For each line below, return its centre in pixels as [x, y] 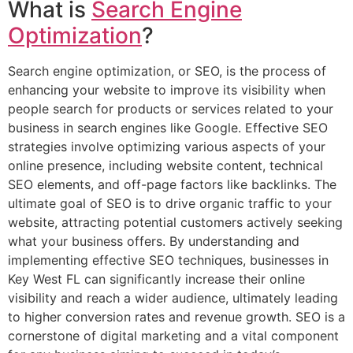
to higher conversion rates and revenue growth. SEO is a [176, 317]
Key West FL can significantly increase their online [156, 279]
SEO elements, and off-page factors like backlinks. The [172, 185]
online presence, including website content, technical [165, 166]
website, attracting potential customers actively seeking [175, 223]
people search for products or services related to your [171, 109]
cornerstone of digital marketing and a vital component [173, 336]
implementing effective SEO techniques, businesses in [168, 260]
